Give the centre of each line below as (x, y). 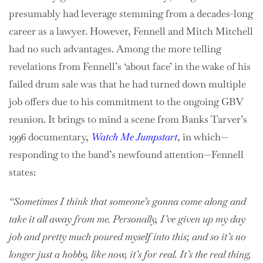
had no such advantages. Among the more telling (115, 48)
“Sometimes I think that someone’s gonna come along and (127, 201)
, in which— (203, 136)
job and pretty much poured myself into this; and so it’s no (127, 236)
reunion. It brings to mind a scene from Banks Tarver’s (128, 119)
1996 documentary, (50, 136)
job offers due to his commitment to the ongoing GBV (126, 101)
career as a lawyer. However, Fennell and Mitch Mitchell (131, 31)
